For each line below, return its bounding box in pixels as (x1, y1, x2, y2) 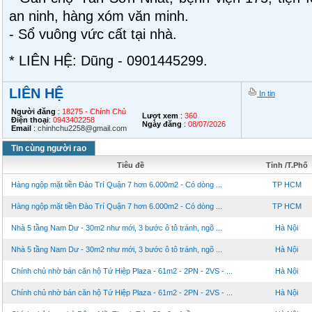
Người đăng (11, 107, 56, 116)
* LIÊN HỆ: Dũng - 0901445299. (9, 53, 208, 68)
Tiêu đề (117, 161, 144, 169)
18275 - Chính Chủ (62, 107, 126, 116)
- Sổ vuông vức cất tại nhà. (9, 26, 177, 42)
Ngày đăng (142, 120, 182, 128)
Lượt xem (142, 111, 178, 120)
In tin (257, 89, 275, 97)
